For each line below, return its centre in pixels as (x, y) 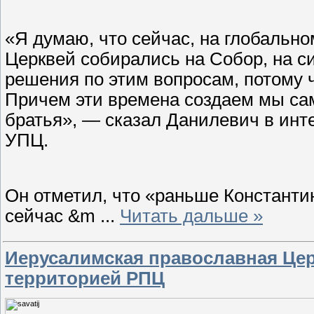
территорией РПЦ (85, 279)
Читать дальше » (191, 216)
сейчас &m (53, 216)
